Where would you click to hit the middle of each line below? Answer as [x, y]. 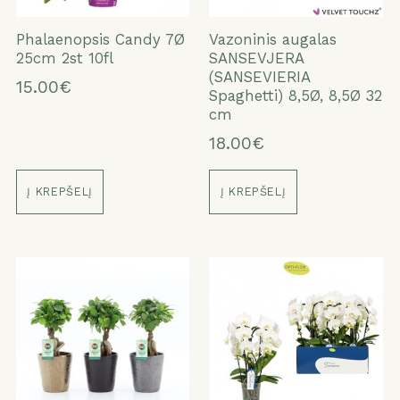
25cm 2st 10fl [64, 58]
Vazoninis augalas [273, 39]
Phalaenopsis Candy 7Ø [100, 39]
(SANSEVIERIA [260, 76]
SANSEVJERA [257, 58]
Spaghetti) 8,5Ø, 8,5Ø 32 [296, 95]
